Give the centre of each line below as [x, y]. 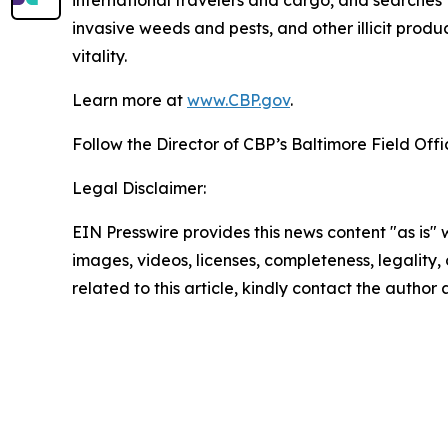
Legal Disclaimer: [139, 188]
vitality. [99, 56]
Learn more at [129, 100]
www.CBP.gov [238, 100]
